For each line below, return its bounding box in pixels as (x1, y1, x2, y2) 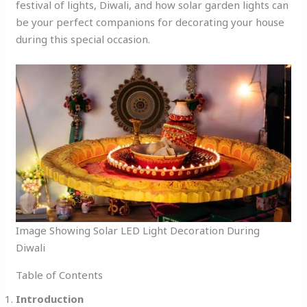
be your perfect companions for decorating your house (16, 14, 285, 29)
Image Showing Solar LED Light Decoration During (16, 223, 260, 237)
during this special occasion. (16, 32, 151, 46)
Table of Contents (16, 267, 103, 282)
